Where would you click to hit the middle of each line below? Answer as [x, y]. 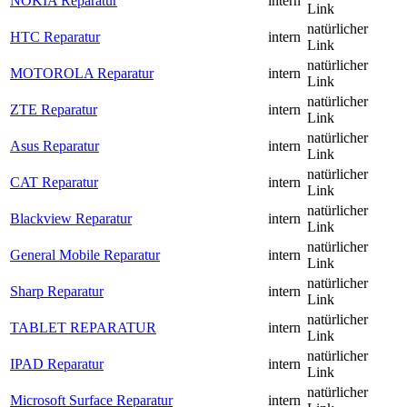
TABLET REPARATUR [83, 328]
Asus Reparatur [55, 146]
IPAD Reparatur [57, 364]
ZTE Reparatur [54, 110]
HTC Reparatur [55, 37]
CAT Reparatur [54, 183]
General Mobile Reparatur [85, 255]
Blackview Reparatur [71, 219]
